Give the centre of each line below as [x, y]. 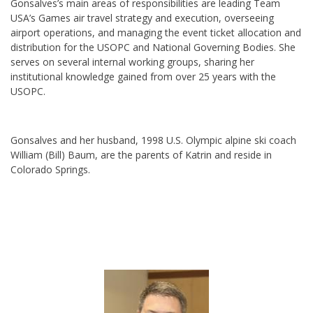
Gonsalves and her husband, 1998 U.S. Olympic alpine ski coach [153, 140]
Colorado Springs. [50, 170]
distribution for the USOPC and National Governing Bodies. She [153, 48]
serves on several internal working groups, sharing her [132, 62]
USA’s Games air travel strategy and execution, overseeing [142, 18]
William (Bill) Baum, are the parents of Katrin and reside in [141, 155]
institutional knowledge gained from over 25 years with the [143, 77]
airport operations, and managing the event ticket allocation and [156, 33]
